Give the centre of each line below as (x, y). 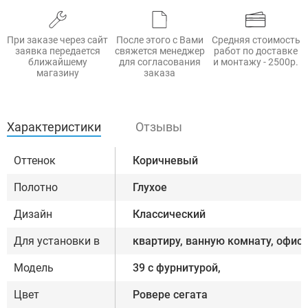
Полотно (36, 188)
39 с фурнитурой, (177, 268)
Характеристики (54, 127)
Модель (34, 268)
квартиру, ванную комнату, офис (218, 241)
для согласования (159, 62)
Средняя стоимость (256, 40)
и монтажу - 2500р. (256, 62)
